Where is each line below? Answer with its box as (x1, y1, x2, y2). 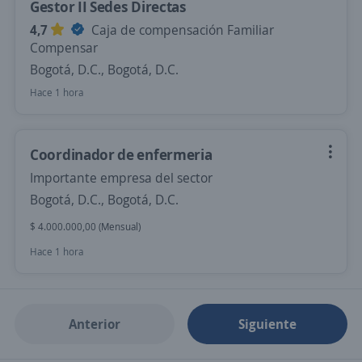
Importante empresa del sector (30, 169, 213, 187)
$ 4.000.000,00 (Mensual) (30, 220, 141, 234)
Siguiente (238, 315, 297, 333)
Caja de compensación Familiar (88, 21, 274, 39)
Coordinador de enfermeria (30, 145, 213, 164)
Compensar (30, 39, 98, 57)
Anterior (68, 315, 120, 333)
